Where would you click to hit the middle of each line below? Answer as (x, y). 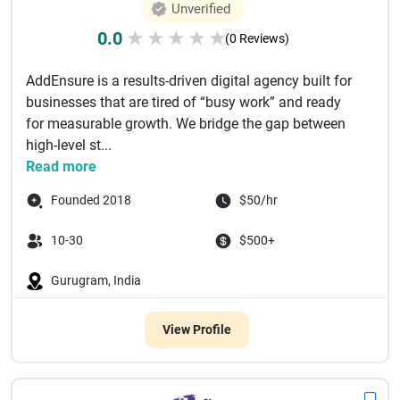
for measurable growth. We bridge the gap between (186, 124)
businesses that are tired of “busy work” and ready (183, 102)
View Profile (196, 329)
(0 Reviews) (257, 38)
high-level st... (69, 145)
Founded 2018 (91, 200)
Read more (61, 167)
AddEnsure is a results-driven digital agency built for (189, 81)
